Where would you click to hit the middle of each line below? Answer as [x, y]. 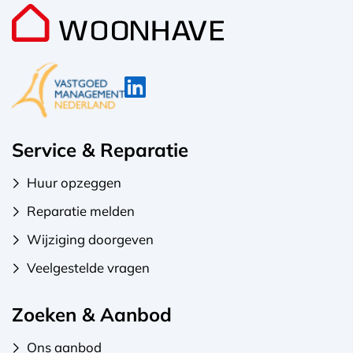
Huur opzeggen [74, 182]
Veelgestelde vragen [88, 267]
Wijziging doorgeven [90, 239]
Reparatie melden [80, 210]
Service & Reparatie [100, 149]
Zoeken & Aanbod [92, 314]
